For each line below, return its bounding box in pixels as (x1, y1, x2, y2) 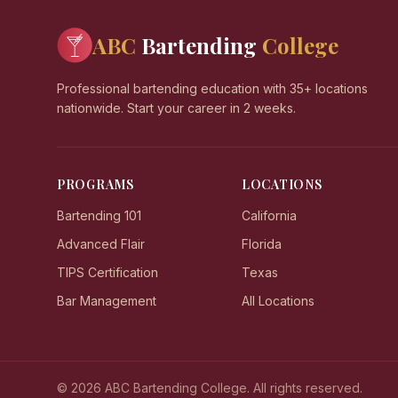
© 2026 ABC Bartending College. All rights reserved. (57, 380, 362, 395)
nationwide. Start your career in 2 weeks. (57, 100, 296, 115)
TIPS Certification (57, 265, 158, 280)
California (242, 208, 297, 223)
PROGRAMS (57, 176, 134, 193)
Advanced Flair (57, 236, 145, 251)
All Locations (242, 293, 314, 308)
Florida (242, 236, 282, 251)
